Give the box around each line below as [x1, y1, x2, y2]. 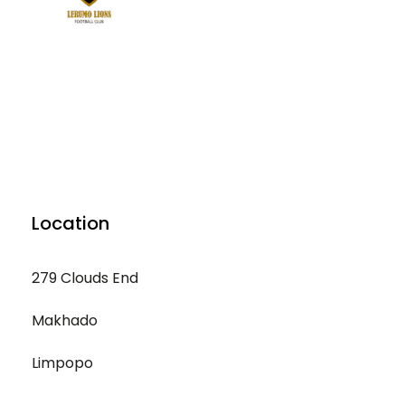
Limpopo [32, 353, 93, 373]
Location [32, 211, 109, 236]
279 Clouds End [32, 268, 138, 288]
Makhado [32, 310, 98, 331]
